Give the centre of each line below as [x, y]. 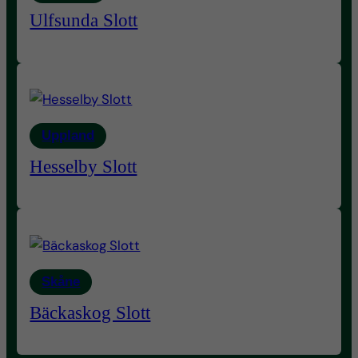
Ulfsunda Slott [84, 20]
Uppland [68, 136]
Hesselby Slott [84, 167]
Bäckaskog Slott [90, 312]
